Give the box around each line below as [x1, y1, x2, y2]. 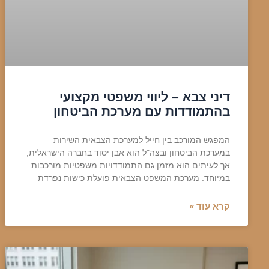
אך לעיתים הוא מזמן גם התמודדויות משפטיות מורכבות [31, 160, 230, 170]
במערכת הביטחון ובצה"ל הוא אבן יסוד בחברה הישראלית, [26, 147, 230, 157]
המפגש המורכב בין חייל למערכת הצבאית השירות [53, 134, 230, 145]
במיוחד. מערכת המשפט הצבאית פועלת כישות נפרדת [38, 172, 230, 183]
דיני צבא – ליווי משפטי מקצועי [59, 89, 230, 104]
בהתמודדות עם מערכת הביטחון [53, 104, 230, 118]
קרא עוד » [189, 201, 230, 211]
